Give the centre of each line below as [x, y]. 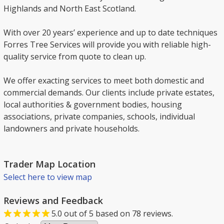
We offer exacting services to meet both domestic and [104, 80]
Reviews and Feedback [53, 200]
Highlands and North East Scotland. [70, 8]
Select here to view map [48, 177]
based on [113, 213]
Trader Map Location [49, 164]
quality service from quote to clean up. [75, 56]
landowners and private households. [71, 128]
